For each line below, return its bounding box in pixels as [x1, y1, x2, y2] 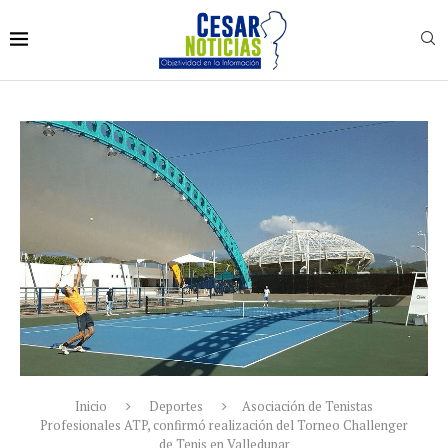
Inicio [75, 397, 107, 416]
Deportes [149, 397, 203, 416]
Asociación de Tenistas [242, 397, 373, 416]
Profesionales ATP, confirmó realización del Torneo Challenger [40, 416, 408, 435]
